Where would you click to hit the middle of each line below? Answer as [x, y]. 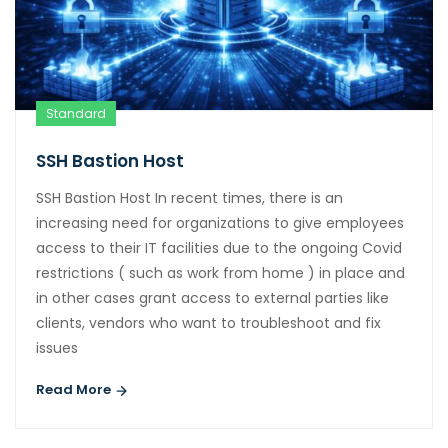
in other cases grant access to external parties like [212, 298]
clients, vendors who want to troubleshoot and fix [208, 323]
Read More [75, 390]
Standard [76, 114]
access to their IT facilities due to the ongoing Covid [219, 248]
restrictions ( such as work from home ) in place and [220, 273]
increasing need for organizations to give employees [220, 223]
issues [57, 348]
